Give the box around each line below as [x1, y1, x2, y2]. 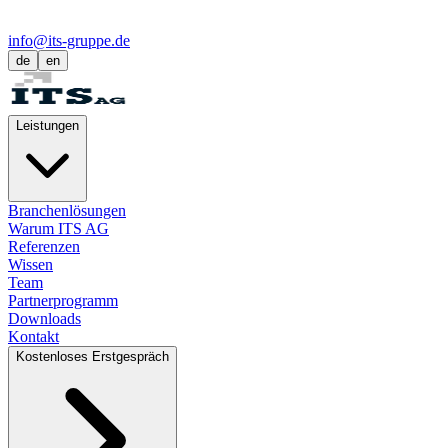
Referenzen [8, 238, 80, 255]
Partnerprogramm [8, 292, 118, 309]
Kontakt [8, 328, 59, 345]
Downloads [8, 310, 81, 327]
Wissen [8, 256, 53, 273]
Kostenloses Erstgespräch [16, 349, 169, 364]
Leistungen [16, 118, 79, 133]
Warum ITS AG [8, 220, 109, 237]
